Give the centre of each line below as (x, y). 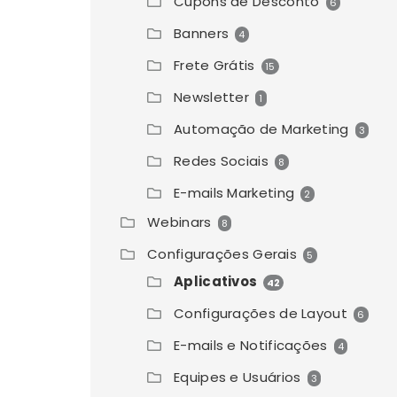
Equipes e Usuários (237, 377)
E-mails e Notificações (251, 345)
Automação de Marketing (261, 129)
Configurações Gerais (222, 254)
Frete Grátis (214, 65)
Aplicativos (216, 281)
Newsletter (212, 97)
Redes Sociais (221, 161)
